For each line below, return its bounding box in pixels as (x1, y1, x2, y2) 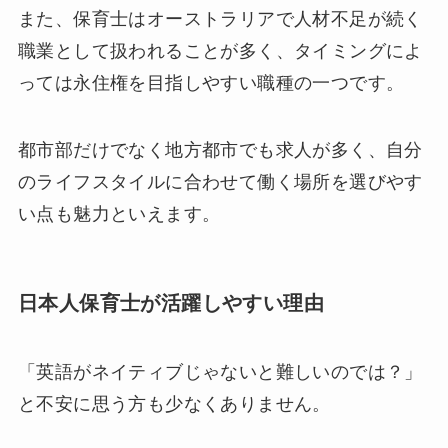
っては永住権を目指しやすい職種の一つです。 (17, 72, 405, 93)
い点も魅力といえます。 (17, 204, 221, 225)
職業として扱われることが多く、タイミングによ (17, 40, 423, 61)
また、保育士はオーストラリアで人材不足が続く (17, 8, 423, 29)
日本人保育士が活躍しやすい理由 (17, 291, 324, 314)
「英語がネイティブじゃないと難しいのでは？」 (17, 361, 423, 382)
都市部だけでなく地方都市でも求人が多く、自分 (17, 140, 423, 161)
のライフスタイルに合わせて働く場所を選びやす (17, 172, 423, 193)
